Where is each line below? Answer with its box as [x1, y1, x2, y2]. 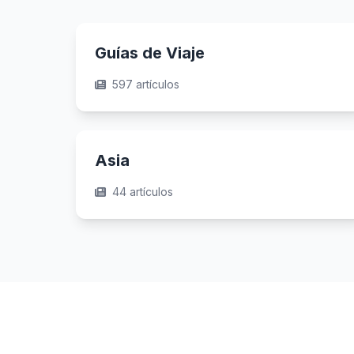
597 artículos [112, 77, 179, 91]
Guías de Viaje [95, 43, 205, 62]
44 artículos [112, 185, 173, 198]
